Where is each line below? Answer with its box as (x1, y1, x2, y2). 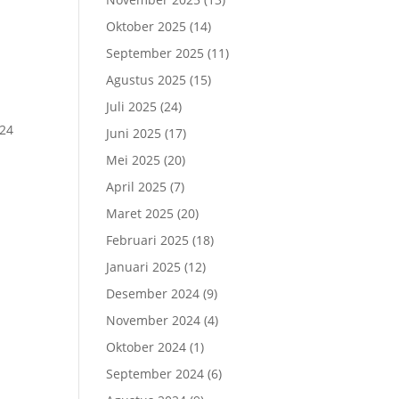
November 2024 (106, 312, 201, 329)
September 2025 (106, 45, 205, 61)
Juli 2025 (106, 98, 158, 115)
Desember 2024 (106, 285, 200, 302)
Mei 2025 (106, 151, 161, 168)
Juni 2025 (106, 125, 162, 142)
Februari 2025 (106, 232, 190, 248)
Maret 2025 (106, 205, 175, 222)
